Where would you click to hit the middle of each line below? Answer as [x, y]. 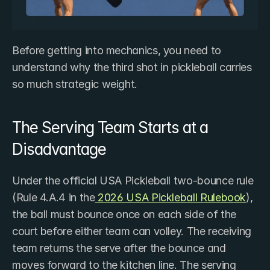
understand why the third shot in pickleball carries [132, 67]
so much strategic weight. [75, 84]
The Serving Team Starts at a [110, 128]
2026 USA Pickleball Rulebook [171, 198]
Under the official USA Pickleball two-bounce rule [133, 181]
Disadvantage [59, 149]
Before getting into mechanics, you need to [117, 51]
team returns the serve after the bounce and [119, 248]
